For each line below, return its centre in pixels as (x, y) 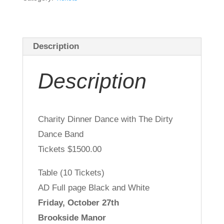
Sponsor (37, 36)
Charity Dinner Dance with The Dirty (105, 119)
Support (36, 21)
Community (43, 6)
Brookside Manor (72, 217)
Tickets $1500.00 (69, 149)
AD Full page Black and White (93, 187)
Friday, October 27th (78, 202)
